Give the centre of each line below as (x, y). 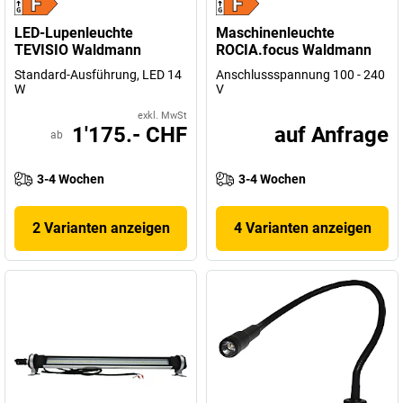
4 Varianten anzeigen (302, 228)
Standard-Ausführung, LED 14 (98, 75)
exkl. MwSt (162, 116)
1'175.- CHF (130, 135)
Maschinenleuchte (275, 33)
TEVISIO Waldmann (78, 50)
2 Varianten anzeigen (101, 228)
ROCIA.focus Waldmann (294, 50)
